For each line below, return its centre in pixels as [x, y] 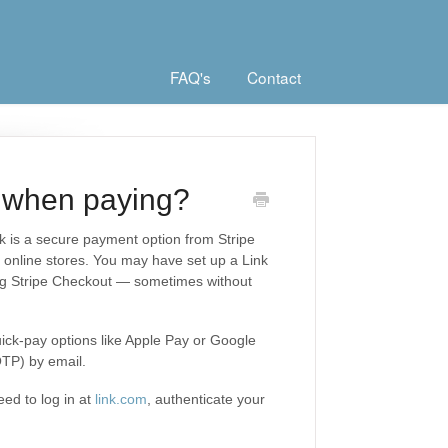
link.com [120, 399]
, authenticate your [205, 399]
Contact [274, 77]
